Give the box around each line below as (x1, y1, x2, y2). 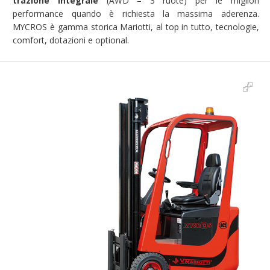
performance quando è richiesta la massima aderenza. (13, 8, 259, 20)
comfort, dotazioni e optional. (13, 34, 130, 46)
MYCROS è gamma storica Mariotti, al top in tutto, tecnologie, (13, 21, 259, 33)
